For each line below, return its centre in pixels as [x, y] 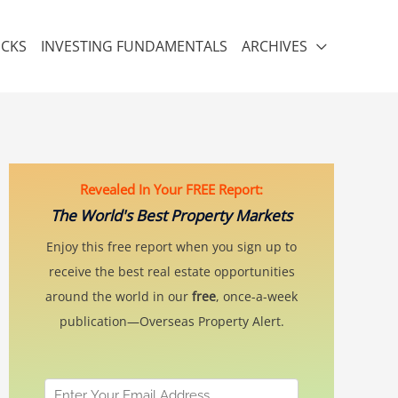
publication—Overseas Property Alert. [171, 321]
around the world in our [119, 296]
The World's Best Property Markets [171, 215]
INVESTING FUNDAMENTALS [134, 46]
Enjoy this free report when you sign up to [171, 247]
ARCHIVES [275, 46]
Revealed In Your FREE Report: [171, 189]
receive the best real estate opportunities [171, 271]
